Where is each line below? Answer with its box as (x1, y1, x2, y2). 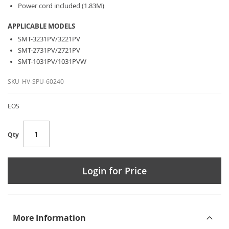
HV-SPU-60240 (22, 77, 64, 85)
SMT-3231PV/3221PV (18, 34, 80, 43)
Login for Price (82, 165, 147, 177)
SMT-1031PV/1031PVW (18, 57, 86, 66)
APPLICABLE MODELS (8, 21, 75, 31)
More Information (13, 212, 86, 223)
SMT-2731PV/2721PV (18, 45, 80, 55)
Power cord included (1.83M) (18, 1, 104, 10)
